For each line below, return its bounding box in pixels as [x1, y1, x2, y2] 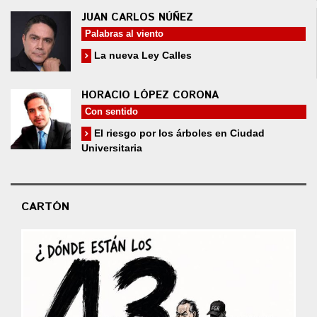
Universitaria [81, 142, 142, 154]
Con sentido [85, 105, 138, 117]
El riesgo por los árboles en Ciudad [91, 127, 265, 139]
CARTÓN [21, 199, 69, 215]
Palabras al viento [85, 28, 163, 39]
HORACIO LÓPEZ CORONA [81, 87, 219, 103]
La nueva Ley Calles [91, 49, 192, 61]
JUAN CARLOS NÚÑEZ [81, 9, 193, 25]
